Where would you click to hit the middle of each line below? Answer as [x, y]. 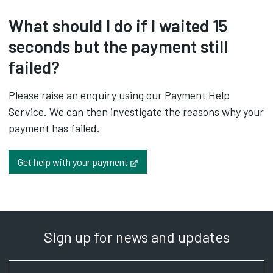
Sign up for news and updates [136, 237]
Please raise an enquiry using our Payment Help [119, 95]
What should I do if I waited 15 [118, 26]
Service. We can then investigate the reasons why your [136, 112]
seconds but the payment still [118, 46]
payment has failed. [54, 128]
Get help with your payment [73, 162]
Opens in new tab [173, 161]
